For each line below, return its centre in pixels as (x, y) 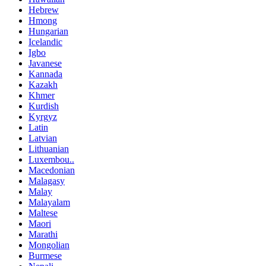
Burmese (45, 255)
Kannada (45, 74)
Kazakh (43, 84)
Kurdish (44, 106)
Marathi (43, 234)
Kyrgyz (43, 116)
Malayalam (49, 202)
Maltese (43, 213)
